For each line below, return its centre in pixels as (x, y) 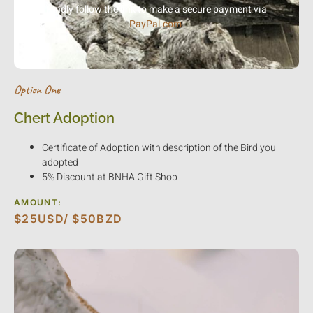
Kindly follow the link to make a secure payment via (156, 9)
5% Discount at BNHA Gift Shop (110, 177)
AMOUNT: (38, 203)
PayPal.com (155, 24)
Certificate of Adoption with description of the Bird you (159, 148)
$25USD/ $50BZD (68, 219)
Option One (37, 90)
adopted (60, 163)
